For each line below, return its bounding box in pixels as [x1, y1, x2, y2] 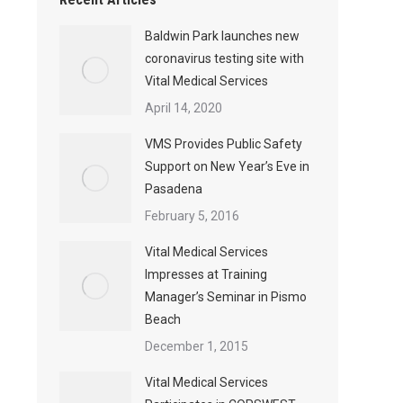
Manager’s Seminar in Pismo [145, 290, 307, 304]
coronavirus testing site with [145, 51, 304, 66]
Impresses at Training [145, 267, 267, 282]
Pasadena [145, 182, 202, 196]
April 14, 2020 [145, 101, 222, 115]
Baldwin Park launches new [145, 29, 300, 43]
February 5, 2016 [145, 209, 239, 223]
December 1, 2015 [145, 339, 248, 354]
